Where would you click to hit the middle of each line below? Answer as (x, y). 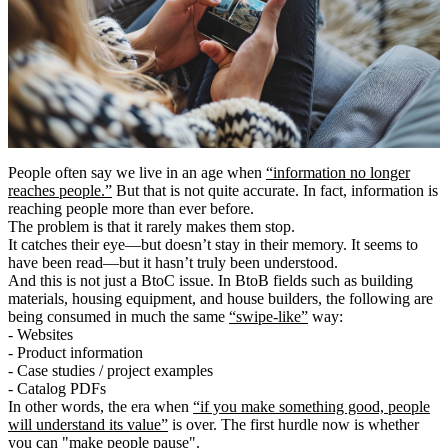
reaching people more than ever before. (131, 208)
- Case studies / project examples (112, 370)
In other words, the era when (100, 406)
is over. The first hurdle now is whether (293, 424)
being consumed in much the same (118, 316)
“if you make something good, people (311, 406)
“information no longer (338, 172)
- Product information (77, 352)
